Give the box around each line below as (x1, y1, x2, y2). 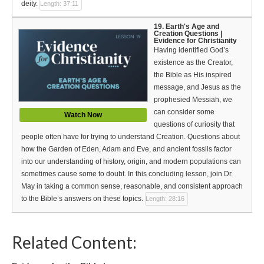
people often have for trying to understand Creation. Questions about (21, 132, 240, 141)
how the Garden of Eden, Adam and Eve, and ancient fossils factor (21, 144, 232, 153)
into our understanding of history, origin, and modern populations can (21, 157, 241, 166)
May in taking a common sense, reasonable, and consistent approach (21, 181, 243, 190)
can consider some (154, 107, 214, 116)
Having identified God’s (154, 45, 229, 54)
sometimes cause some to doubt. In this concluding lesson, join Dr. (21, 169, 233, 178)
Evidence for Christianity (154, 36, 237, 45)
